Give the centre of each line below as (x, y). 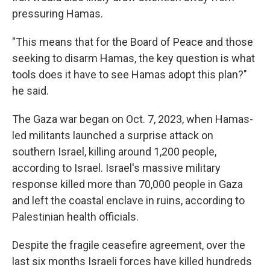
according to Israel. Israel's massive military (116, 168)
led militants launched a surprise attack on (113, 135)
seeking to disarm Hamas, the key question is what (133, 58)
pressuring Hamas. (58, 14)
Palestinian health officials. (75, 217)
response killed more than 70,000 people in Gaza (127, 184)
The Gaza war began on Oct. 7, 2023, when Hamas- (133, 119)
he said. (30, 91)
